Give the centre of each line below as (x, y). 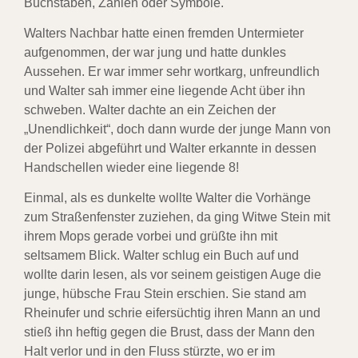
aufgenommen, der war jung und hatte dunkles (155, 53)
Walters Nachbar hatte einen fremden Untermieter (164, 34)
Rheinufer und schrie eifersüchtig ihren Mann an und (172, 313)
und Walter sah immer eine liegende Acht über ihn (165, 91)
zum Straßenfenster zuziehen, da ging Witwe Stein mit (177, 217)
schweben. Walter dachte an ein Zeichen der (150, 110)
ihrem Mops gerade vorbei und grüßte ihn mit (151, 237)
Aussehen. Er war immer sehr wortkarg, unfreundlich (172, 72)
